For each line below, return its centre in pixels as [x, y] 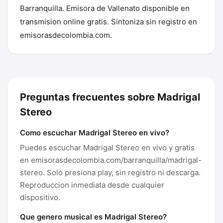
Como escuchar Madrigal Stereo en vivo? [95, 133]
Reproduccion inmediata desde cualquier [92, 185]
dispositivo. [40, 197]
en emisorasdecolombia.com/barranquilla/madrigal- [111, 160]
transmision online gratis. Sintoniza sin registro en [109, 22]
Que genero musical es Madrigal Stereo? [93, 217]
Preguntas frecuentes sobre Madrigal [110, 97]
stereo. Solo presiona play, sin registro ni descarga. [110, 172]
